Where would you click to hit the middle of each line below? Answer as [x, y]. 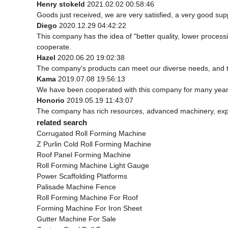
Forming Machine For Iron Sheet [89, 208]
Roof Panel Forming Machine [84, 154]
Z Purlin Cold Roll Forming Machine [94, 144]
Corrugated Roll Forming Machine [91, 133]
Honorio [51, 100]
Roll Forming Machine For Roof [87, 197]
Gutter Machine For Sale [76, 219]
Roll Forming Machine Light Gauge [93, 165]
